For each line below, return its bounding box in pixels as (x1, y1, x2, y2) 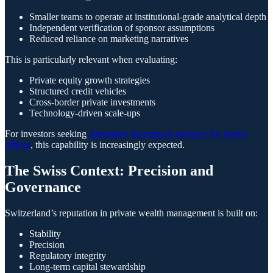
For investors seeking (5, 128, 89, 139)
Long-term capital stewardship (29, 261, 146, 272)
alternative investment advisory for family (89, 128, 248, 139)
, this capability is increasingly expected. (30, 139, 185, 150)
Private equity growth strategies (29, 74, 150, 85)
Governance (5, 179, 81, 195)
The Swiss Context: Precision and (5, 162, 213, 179)
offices (5, 139, 30, 150)
